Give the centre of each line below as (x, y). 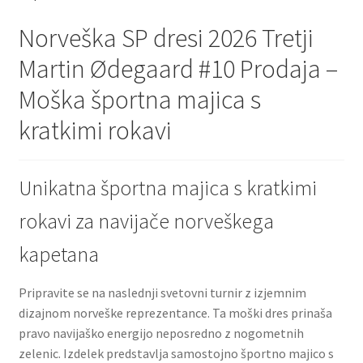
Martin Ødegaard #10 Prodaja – (178, 68)
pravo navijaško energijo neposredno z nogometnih (161, 333)
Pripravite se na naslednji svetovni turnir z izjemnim (162, 292)
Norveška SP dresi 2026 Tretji (166, 38)
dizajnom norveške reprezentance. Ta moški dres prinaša (175, 312)
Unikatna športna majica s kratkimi (167, 188)
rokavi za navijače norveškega (146, 221)
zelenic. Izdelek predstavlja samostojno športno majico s (176, 353)
